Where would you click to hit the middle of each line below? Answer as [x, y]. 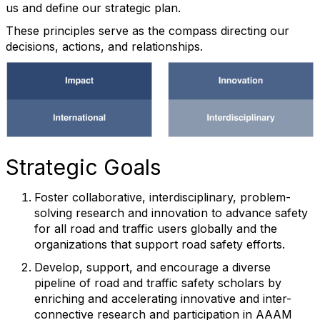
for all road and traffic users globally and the [156, 229]
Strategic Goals [83, 167]
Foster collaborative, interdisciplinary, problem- [162, 197]
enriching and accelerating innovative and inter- [163, 299]
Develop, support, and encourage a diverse [152, 267]
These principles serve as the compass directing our [147, 31]
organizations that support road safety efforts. [160, 245]
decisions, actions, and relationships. [104, 46]
